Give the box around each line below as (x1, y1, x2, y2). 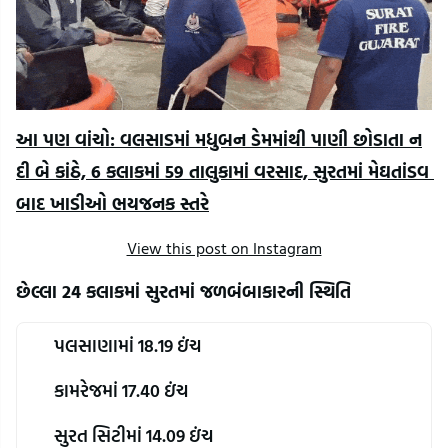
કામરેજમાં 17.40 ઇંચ (54, 376, 188, 404)
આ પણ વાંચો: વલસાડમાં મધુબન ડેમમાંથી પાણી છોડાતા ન (16, 126, 422, 154)
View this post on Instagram (126, 236, 322, 261)
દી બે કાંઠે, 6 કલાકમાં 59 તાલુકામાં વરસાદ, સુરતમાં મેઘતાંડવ (16, 158, 429, 186)
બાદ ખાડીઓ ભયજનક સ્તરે (16, 190, 209, 218)
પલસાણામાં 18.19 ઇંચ (54, 331, 201, 359)
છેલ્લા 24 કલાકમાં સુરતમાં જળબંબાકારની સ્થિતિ (16, 278, 351, 306)
